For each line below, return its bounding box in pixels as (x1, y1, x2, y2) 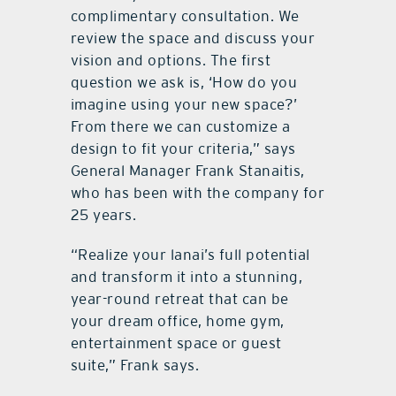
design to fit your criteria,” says (70, 139, 296, 157)
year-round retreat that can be (70, 289, 289, 308)
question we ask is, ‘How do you (70, 72, 298, 91)
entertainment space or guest (70, 333, 282, 352)
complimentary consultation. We (70, 6, 300, 25)
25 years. (70, 205, 137, 224)
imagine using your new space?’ (70, 95, 298, 113)
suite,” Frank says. (70, 355, 200, 374)
